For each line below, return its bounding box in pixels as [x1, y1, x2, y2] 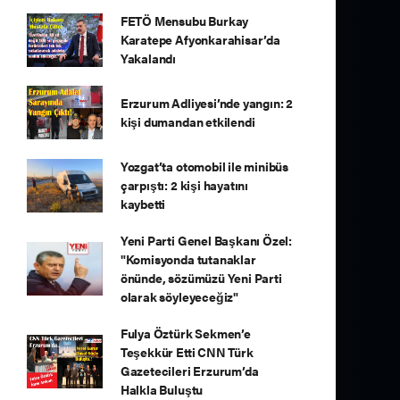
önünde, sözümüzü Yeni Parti [120, 269, 282, 287]
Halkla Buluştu [120, 380, 204, 398]
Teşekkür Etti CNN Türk [120, 343, 254, 361]
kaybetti [120, 195, 166, 212]
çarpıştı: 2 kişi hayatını [120, 176, 249, 194]
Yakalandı [120, 49, 177, 67]
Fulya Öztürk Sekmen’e [120, 324, 251, 342]
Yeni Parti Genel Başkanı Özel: [120, 231, 293, 249]
